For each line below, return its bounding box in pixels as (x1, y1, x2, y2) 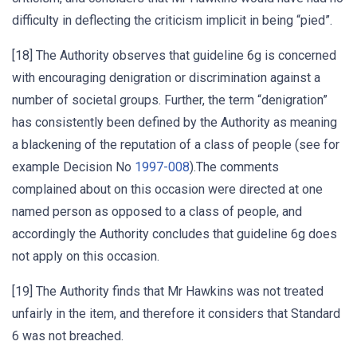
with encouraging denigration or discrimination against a (12, 70, 320, 85)
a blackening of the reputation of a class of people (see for (12, 137, 339, 152)
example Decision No (12, 159, 135, 175)
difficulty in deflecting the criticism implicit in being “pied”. (12, 13, 332, 28)
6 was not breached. (12, 328, 124, 343)
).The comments (190, 159, 279, 175)
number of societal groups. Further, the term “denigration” (12, 92, 328, 108)
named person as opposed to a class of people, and (12, 204, 302, 219)
